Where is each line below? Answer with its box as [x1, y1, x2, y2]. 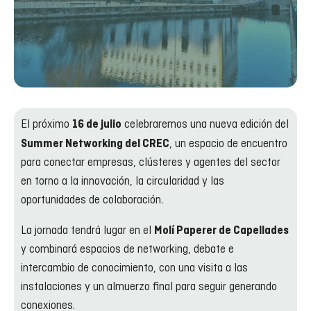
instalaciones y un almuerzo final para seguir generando [21, 280, 277, 294]
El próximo [21, 117, 72, 132]
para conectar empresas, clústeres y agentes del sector [21, 155, 280, 170]
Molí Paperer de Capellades [154, 224, 289, 237]
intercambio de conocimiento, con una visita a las [21, 261, 248, 276]
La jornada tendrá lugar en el [21, 224, 154, 238]
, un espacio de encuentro [169, 137, 287, 151]
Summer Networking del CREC [21, 137, 169, 150]
